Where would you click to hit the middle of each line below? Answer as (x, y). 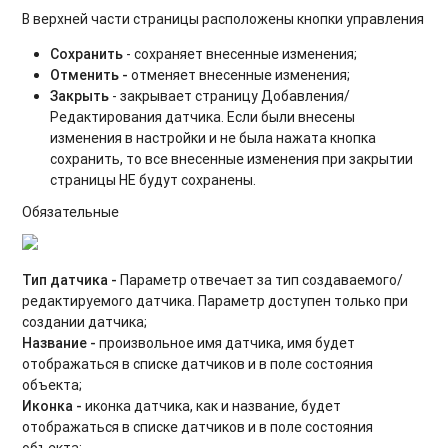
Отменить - (91, 74)
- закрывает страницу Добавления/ (230, 95)
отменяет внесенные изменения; (241, 74)
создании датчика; (85, 321)
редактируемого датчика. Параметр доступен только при (215, 300)
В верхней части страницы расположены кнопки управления (223, 18)
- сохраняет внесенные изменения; (240, 53)
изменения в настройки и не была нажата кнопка (213, 137)
